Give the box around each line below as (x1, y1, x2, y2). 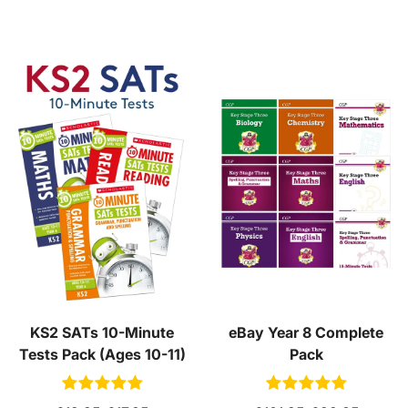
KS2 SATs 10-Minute (30, 322, 174, 342)
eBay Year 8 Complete (229, 322, 383, 342)
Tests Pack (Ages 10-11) (18, 344, 186, 363)
